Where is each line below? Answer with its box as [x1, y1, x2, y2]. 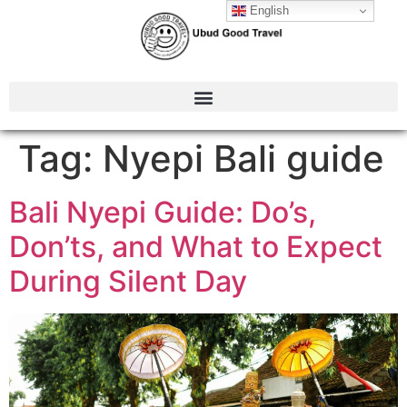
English [246, 3, 290, 17]
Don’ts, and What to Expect [9, 229, 382, 265]
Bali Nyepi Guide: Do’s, [9, 194, 316, 231]
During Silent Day [9, 263, 247, 300]
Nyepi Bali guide [103, 136, 384, 182]
